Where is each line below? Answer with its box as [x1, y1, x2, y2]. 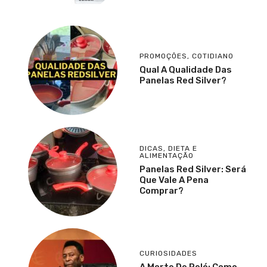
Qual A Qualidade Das [139, 64, 232, 75]
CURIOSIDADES [139, 249, 197, 257]
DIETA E [168, 144, 197, 153]
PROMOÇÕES [139, 51, 187, 60]
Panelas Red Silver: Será [139, 163, 246, 175]
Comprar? [139, 185, 184, 196]
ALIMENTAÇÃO [139, 151, 194, 160]
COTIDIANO [192, 51, 234, 60]
